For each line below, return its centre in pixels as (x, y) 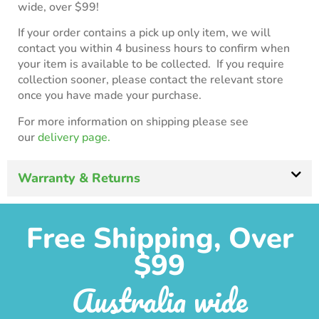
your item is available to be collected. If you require (151, 64)
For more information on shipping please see (133, 121)
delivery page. (74, 137)
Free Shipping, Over (159, 239)
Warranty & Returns (79, 178)
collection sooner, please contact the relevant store (151, 80)
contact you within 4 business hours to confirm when (154, 49)
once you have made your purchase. (110, 96)
